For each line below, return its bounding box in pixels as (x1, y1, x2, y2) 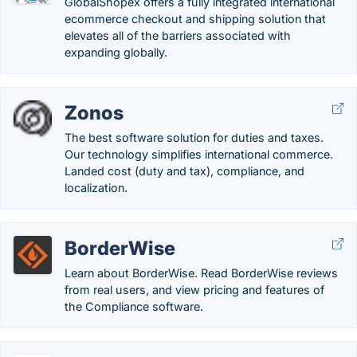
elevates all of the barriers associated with (65, 29, 291, 42)
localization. (65, 181, 127, 194)
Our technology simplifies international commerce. (65, 147, 333, 161)
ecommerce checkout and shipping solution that (65, 12, 326, 25)
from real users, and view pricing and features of (65, 283, 324, 296)
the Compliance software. (65, 300, 203, 313)
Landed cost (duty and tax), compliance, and (65, 164, 304, 178)
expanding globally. (65, 45, 167, 59)
